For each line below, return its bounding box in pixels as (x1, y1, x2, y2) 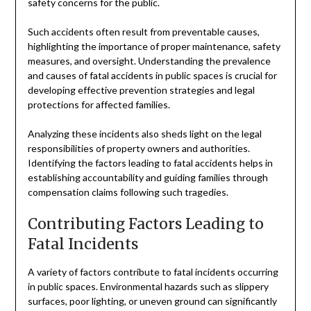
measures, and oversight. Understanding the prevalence (27, 54, 271, 67)
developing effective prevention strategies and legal (27, 83, 255, 96)
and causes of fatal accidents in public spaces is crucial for (27, 69, 277, 81)
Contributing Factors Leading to (27, 214, 264, 233)
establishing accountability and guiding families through (27, 171, 268, 183)
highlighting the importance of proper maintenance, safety (27, 40, 280, 52)
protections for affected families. (27, 98, 170, 110)
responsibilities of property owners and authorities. (27, 142, 250, 154)
